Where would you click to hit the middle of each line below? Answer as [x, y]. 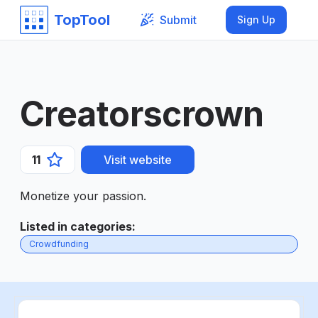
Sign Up [256, 20]
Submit [178, 20]
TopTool [82, 20]
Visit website [138, 160]
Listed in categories [76, 226]
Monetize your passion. [83, 196]
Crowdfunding [59, 244]
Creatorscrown [142, 114]
